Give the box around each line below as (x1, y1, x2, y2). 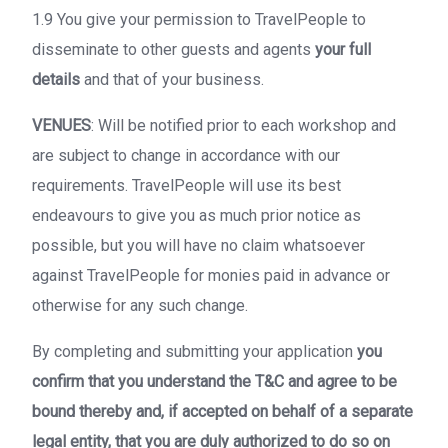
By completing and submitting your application (32, 342, 357, 361)
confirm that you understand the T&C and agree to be (32, 372, 397, 391)
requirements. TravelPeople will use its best (32, 176, 341, 195)
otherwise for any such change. (32, 296, 248, 315)
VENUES (32, 116, 91, 135)
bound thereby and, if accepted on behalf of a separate (32, 402, 413, 421)
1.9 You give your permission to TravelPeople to (32, 10, 366, 29)
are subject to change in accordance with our (32, 146, 340, 165)
